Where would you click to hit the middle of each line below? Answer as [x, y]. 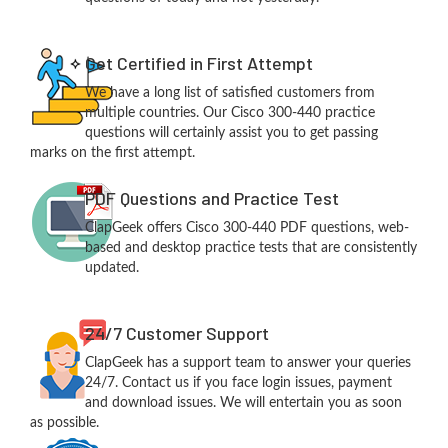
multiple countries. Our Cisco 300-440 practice [229, 112]
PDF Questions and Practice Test [211, 197]
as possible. [64, 422]
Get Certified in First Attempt [198, 62]
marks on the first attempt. [112, 152]
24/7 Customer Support [176, 332]
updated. [111, 267]
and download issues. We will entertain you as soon [243, 402]
